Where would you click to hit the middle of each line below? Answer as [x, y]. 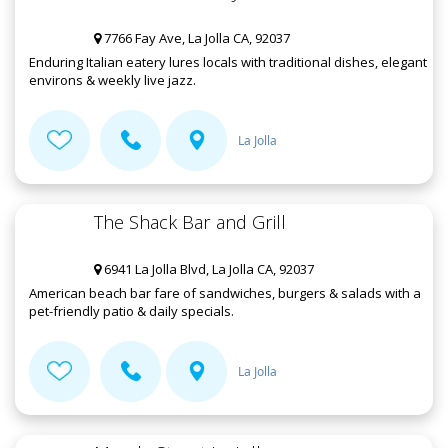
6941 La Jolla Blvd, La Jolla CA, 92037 [207, 269]
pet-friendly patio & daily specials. [131, 311]
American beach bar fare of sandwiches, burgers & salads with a [225, 293]
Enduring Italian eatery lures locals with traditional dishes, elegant [228, 62]
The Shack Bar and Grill [190, 222]
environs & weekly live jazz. [112, 80]
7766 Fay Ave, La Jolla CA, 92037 [195, 38]
